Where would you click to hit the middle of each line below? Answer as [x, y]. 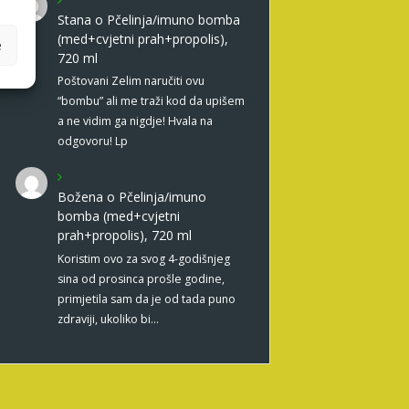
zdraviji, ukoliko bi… [108, 319]
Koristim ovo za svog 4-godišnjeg [143, 258]
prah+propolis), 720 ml [124, 236]
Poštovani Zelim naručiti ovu [131, 81]
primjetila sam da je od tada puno [146, 299]
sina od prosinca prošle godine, [141, 278]
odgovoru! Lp [92, 142]
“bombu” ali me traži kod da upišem [151, 101]
